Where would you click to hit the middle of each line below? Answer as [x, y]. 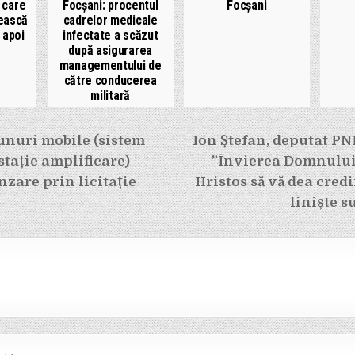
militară [110, 95]
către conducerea [110, 80]
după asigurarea [110, 50]
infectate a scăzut [110, 35]
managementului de [110, 65]
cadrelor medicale [110, 20]
